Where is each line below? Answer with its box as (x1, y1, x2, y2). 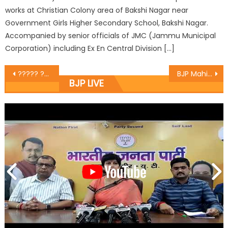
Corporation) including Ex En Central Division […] (5, 43, 175, 54)
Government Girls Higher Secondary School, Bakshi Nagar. (5, 18, 209, 28)
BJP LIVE (69, 77, 104, 90)
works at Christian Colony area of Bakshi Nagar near (5, 5, 189, 16)
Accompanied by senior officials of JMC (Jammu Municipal (5, 31, 216, 41)
